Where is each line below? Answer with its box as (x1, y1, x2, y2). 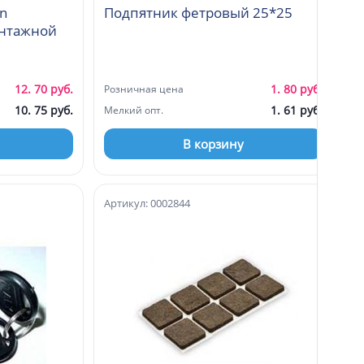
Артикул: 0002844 (104, 195, 190, 210)
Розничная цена (104, 81, 184, 96)
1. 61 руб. (271, 102, 323, 118)
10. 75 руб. (15, 102, 73, 118)
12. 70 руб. (15, 80, 73, 97)
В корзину (183, 135, 244, 152)
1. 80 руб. (271, 80, 323, 97)
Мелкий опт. (104, 102, 163, 117)
